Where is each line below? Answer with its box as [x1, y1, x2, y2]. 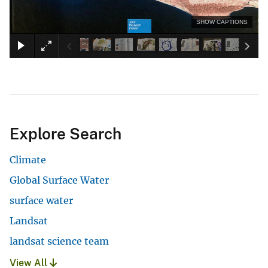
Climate [10, 153, 46, 166]
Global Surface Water [10, 173, 109, 186]
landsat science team [10, 234, 109, 247]
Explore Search [10, 124, 121, 143]
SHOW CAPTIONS [196, 18, 248, 25]
